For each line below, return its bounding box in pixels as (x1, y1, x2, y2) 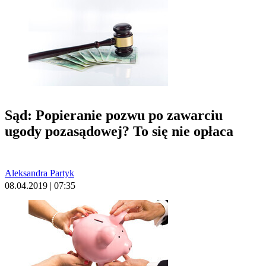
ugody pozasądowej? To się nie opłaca (5, 123, 233, 139)
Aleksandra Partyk (5, 168, 74, 179)
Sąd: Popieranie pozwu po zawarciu (5, 107, 223, 123)
